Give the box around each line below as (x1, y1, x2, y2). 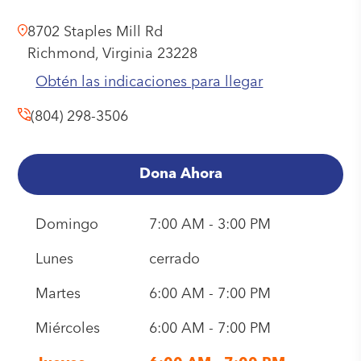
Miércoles (35, 322, 100, 336)
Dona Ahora (139, 167, 222, 181)
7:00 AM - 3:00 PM (148, 218, 271, 232)
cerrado (148, 252, 200, 267)
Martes (35, 287, 81, 301)
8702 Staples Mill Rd (27, 25, 164, 39)
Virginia (102, 47, 158, 61)
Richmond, (27, 47, 103, 61)
